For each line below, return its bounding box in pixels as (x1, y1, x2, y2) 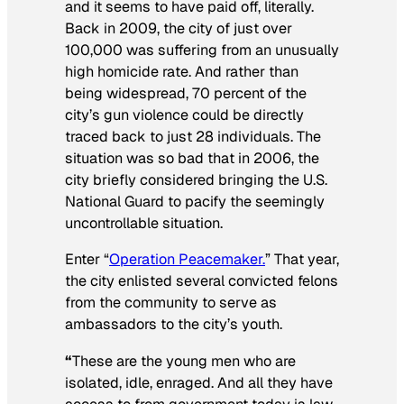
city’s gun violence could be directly (65, 106, 304, 125)
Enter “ (65, 250, 109, 270)
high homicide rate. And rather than (65, 62, 298, 82)
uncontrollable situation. (65, 214, 223, 234)
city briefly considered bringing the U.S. (65, 170, 327, 190)
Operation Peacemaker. (109, 250, 265, 270)
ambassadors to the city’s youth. (65, 315, 282, 335)
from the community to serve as (65, 293, 277, 313)
